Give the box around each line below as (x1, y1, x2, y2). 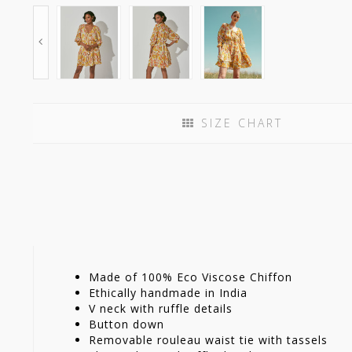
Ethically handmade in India (89, 284, 247, 300)
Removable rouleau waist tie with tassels (89, 332, 328, 347)
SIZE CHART (195, 115, 283, 130)
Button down (89, 316, 164, 332)
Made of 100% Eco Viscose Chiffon (89, 269, 292, 284)
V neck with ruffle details (89, 300, 233, 316)
